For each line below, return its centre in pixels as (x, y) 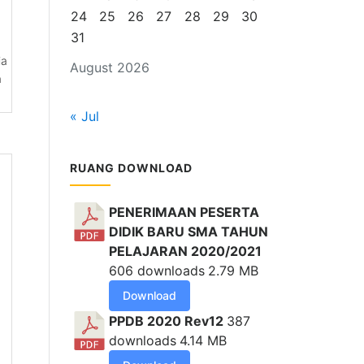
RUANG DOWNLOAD (131, 168)
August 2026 (110, 68)
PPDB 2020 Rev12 (168, 321)
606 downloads (157, 271)
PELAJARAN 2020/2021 (185, 251)
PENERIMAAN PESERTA (184, 212)
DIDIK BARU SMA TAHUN (188, 232)
